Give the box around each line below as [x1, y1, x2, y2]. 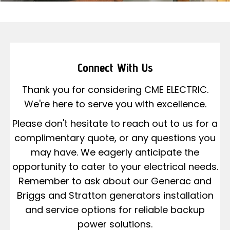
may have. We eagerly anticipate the [31, 146, 199, 159]
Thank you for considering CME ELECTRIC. [22, 83, 208, 97]
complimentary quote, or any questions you [14, 131, 216, 145]
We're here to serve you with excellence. [24, 98, 206, 111]
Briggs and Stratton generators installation [16, 189, 214, 202]
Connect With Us [77, 60, 153, 75]
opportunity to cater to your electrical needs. [12, 160, 218, 174]
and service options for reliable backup [25, 203, 205, 217]
